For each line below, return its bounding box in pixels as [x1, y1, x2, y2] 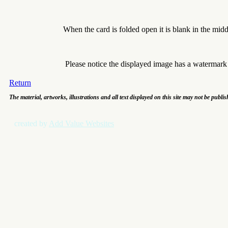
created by [14, 119, 49, 128]
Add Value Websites [49, 119, 114, 128]
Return [9, 78, 31, 87]
